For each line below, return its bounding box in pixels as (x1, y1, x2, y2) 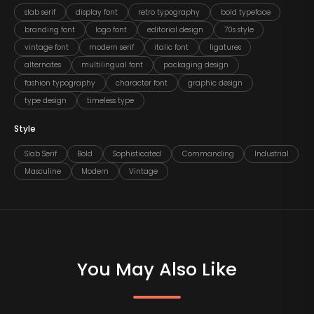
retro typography (138, 6, 200, 18)
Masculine (24, 166, 61, 177)
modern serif (89, 42, 135, 53)
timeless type (87, 95, 135, 106)
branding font (24, 25, 75, 36)
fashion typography (24, 77, 95, 88)
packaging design (163, 60, 229, 71)
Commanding (182, 148, 234, 159)
